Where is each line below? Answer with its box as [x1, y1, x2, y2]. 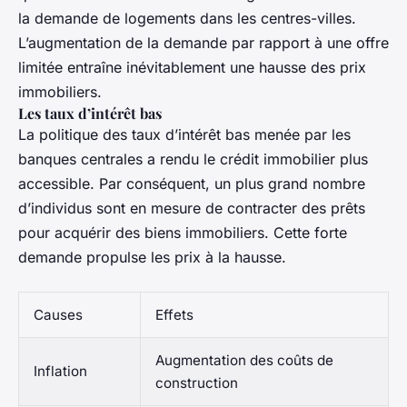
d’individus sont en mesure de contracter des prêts [18, 198, 365, 217]
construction [155, 373, 238, 392]
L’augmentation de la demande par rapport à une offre [18, 33, 389, 52]
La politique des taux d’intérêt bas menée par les [18, 124, 351, 144]
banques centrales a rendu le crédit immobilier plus [18, 149, 368, 168]
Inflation [34, 362, 87, 380]
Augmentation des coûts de [155, 351, 333, 369]
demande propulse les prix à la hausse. [18, 247, 286, 266]
